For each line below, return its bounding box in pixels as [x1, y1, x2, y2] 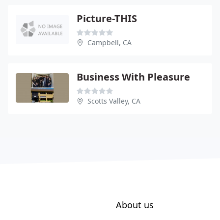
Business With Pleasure [77, 70, 190, 83]
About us [116, 199, 154, 211]
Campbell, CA [87, 38, 132, 47]
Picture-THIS [77, 12, 137, 25]
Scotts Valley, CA [87, 96, 140, 106]
